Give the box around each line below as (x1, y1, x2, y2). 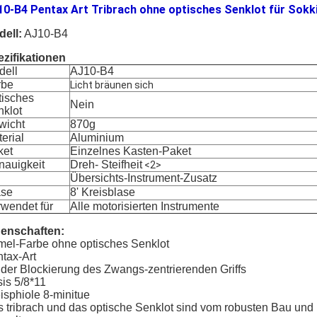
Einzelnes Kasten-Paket (70, 145, 191, 157)
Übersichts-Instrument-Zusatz (70, 172, 217, 184)
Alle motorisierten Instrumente (70, 200, 219, 212)
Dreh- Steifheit (70, 158, 142, 171)
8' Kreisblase (70, 186, 135, 198)
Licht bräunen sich (70, 79, 154, 91)
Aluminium (70, 132, 124, 144)
